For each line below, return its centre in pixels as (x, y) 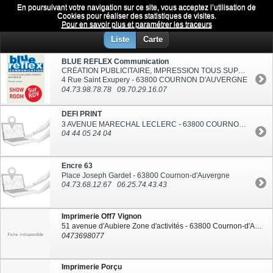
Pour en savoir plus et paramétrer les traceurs (136, 24)
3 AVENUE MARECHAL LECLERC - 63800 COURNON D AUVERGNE (243, 124)
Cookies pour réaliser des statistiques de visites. (136, 16)
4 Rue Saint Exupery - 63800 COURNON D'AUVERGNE (154, 80)
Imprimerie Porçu (92, 267)
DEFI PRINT (82, 114)
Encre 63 (77, 165)
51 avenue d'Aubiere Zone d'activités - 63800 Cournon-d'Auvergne (258, 226)
